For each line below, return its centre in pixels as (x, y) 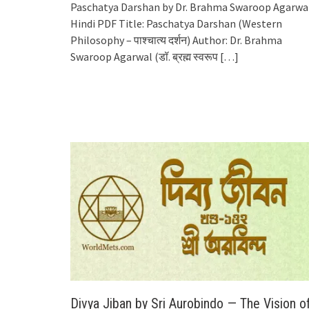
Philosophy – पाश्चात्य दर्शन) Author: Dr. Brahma (176, 40)
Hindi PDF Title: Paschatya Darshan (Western (176, 24)
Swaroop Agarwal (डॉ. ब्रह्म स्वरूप (144, 57)
